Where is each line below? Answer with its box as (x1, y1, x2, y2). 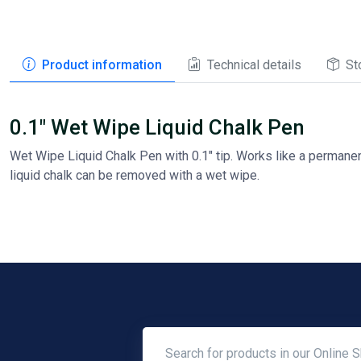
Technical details (207, 56, 301, 73)
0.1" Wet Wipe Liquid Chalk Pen (10, 114, 305, 139)
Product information (42, 56, 162, 73)
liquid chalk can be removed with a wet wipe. (10, 167, 259, 183)
